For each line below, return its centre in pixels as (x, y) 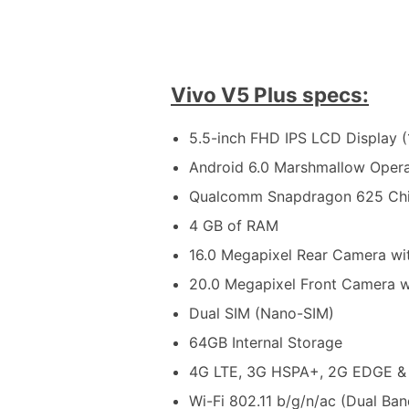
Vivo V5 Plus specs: (270, 95)
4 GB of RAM (234, 225)
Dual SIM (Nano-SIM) (262, 313)
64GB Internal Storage (266, 342)
